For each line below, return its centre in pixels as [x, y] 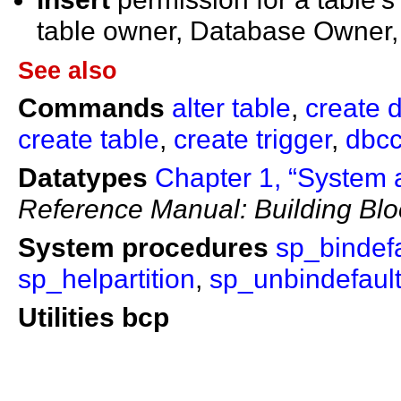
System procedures [143, 247]
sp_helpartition [107, 278]
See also [68, 70]
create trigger [252, 138]
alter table [231, 107]
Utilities [66, 316]
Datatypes [83, 177]
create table [89, 138]
